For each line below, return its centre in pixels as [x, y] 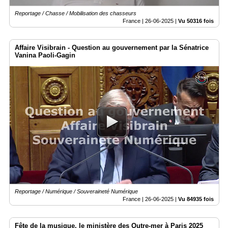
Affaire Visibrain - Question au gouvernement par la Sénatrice [112, 48]
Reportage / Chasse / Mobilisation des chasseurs [76, 13]
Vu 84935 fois [196, 199]
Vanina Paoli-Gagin [45, 55]
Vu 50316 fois [196, 21]
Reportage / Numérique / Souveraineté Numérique [76, 191]
